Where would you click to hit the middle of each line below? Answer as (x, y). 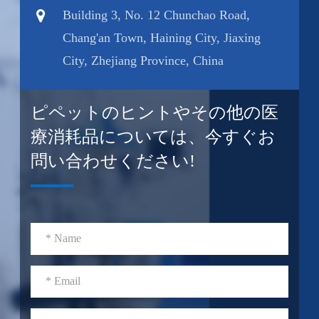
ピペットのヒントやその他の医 (155, 112)
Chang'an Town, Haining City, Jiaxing (162, 37)
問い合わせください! (113, 161)
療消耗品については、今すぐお (153, 136)
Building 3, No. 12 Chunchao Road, (157, 15)
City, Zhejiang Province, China (143, 60)
